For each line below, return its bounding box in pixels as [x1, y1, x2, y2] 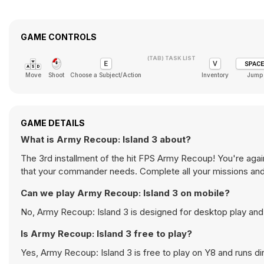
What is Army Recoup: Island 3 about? [21, 134, 191, 145]
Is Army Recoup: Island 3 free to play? [21, 228, 192, 239]
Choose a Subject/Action [70, 71, 141, 78]
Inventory [202, 71, 229, 78]
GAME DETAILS [21, 118, 85, 128]
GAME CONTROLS [21, 32, 97, 42]
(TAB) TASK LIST [147, 55, 196, 61]
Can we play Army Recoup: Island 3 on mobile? [21, 187, 230, 199]
